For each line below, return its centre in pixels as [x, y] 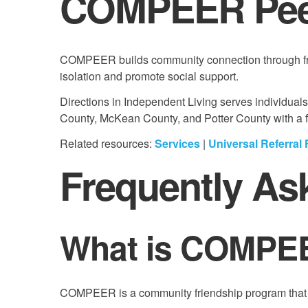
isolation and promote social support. [149, 76]
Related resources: [107, 143]
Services [177, 143]
